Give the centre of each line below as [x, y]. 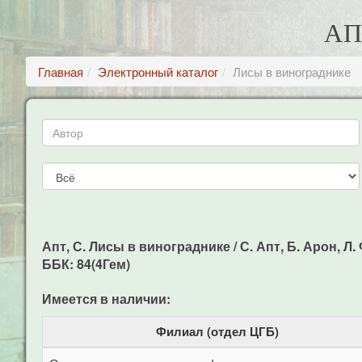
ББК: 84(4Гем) [86, 264]
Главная [61, 72]
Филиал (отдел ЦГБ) [217, 331]
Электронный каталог [158, 72]
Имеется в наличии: [106, 299]
